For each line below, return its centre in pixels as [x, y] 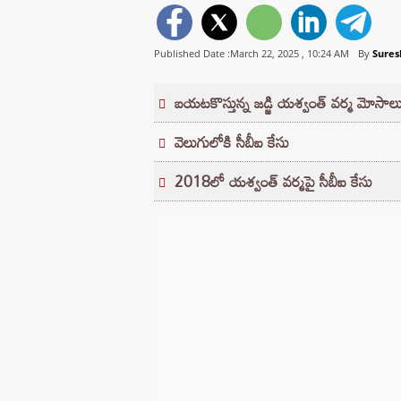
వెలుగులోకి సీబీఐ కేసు [232, 142]
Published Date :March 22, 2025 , [230, 54]
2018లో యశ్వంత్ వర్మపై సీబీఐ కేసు [273, 182]
